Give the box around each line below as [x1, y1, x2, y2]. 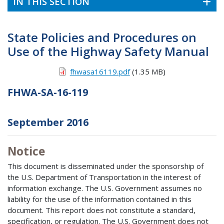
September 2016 [7, 115, 88, 129]
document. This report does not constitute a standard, [7, 205, 195, 215]
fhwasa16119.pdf [69, 66, 130, 76]
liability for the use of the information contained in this [7, 194, 191, 204]
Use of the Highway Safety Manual [7, 42, 209, 59]
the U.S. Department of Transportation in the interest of [7, 172, 200, 182]
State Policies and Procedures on [7, 28, 196, 45]
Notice [7, 143, 45, 159]
